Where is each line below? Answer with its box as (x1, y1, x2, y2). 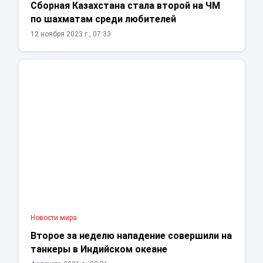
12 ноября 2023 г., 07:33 (30, 30, 111, 39)
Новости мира (30, 214, 77, 222)
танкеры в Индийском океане (30, 244, 167, 255)
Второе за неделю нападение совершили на (30, 230, 232, 242)
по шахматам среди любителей (30, 14, 176, 25)
